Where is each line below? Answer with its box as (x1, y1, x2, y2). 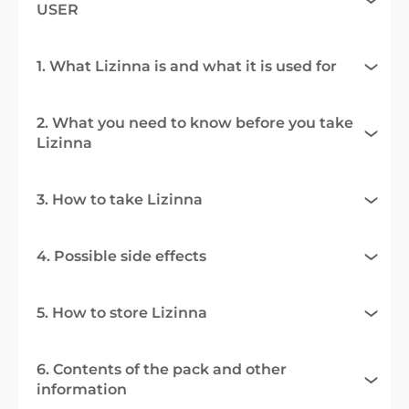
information (37, 380, 127, 398)
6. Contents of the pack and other (37, 360, 287, 378)
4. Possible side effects (37, 246, 206, 265)
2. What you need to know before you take (37, 113, 353, 131)
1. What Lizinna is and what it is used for (37, 57, 337, 75)
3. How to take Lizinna (37, 190, 203, 208)
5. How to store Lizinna (37, 303, 207, 321)
